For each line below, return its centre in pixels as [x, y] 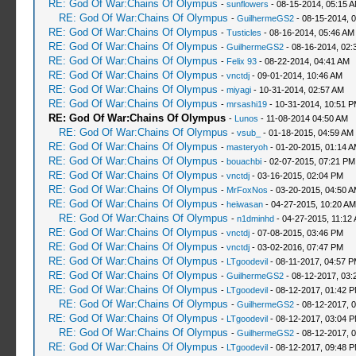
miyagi [238, 90]
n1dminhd [255, 219]
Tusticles [244, 33]
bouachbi [244, 161]
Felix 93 [241, 61]
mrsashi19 [246, 104]
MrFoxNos [247, 190]
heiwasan [244, 204]
